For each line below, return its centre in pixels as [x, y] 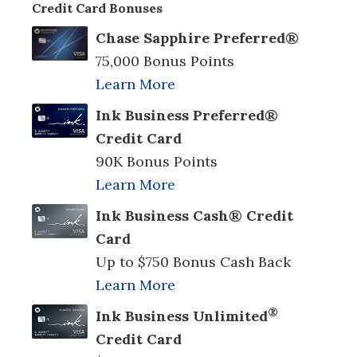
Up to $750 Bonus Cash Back [193, 261]
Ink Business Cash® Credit [194, 215]
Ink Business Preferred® [187, 115]
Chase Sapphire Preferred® [197, 37]
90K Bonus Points [157, 161]
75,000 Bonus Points [165, 61]
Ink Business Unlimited [182, 316]
